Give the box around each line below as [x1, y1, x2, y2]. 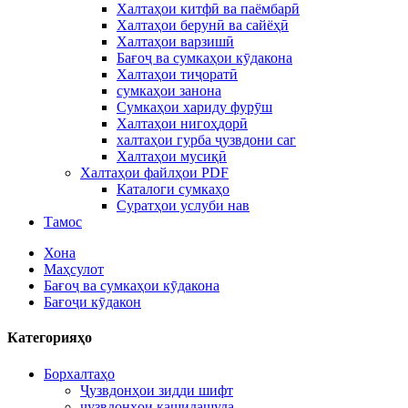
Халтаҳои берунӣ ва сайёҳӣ [117, 17, 289, 33]
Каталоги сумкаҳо [117, 181, 229, 197]
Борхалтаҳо [44, 365, 115, 382]
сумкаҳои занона [117, 83, 221, 98]
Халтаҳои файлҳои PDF [80, 165, 229, 180]
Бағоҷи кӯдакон [44, 294, 141, 310]
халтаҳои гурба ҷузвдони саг [117, 132, 296, 148]
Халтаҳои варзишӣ [117, 34, 234, 49]
